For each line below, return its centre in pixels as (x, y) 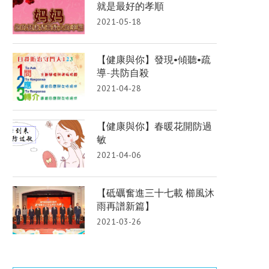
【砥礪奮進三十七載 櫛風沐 (156, 193)
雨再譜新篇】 (125, 206)
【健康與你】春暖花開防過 (154, 126)
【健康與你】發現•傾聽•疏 (154, 59)
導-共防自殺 (123, 73)
